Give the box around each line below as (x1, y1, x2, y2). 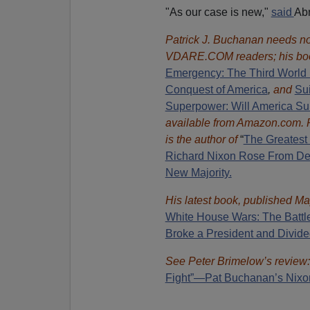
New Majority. (165, 166, 232, 179)
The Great (243, 133, 293, 145)
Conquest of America (165, 83, 268, 95)
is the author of (165, 133, 240, 145)
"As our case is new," (165, 6, 271, 18)
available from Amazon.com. (165, 116, 307, 129)
